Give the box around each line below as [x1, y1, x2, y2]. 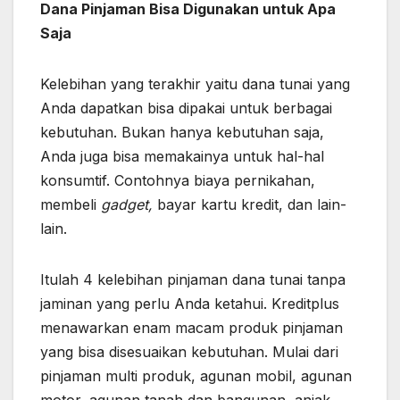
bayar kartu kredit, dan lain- [157, 195, 346, 213]
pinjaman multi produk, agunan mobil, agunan [40, 366, 352, 385]
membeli [40, 195, 101, 213]
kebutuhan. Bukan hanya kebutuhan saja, [40, 122, 324, 141]
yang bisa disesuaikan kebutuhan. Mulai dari [40, 342, 338, 361]
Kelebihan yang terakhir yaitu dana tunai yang [40, 74, 350, 93]
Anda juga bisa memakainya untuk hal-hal [40, 146, 324, 165]
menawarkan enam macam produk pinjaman [40, 318, 343, 337]
